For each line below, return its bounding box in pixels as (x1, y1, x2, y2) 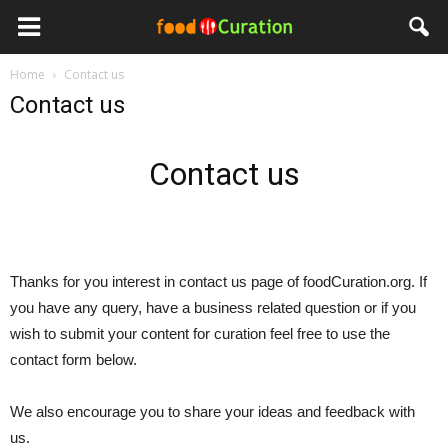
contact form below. (10, 351, 137, 368)
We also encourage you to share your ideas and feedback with (10, 403, 415, 420)
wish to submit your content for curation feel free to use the (10, 325, 390, 342)
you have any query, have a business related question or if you (10, 299, 416, 316)
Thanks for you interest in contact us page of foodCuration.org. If (10, 273, 427, 290)
